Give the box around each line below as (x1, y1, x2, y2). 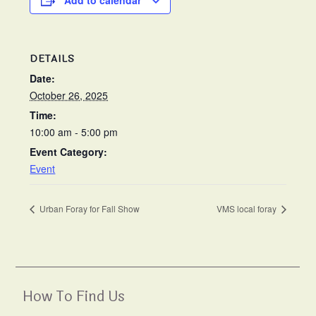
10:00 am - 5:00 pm (30, 125, 119, 140)
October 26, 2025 (30, 88, 109, 103)
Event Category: (30, 145, 108, 159)
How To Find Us (23, 286, 126, 308)
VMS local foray (216, 202, 279, 215)
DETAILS (30, 51, 75, 67)
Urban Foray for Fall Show (37, 202, 140, 215)
